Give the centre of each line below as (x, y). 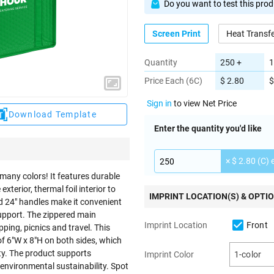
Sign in (159, 104)
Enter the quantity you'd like (208, 129)
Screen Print (176, 33)
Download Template (52, 114)
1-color (248, 255)
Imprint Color (169, 255)
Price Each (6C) (173, 81)
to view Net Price (204, 104)
